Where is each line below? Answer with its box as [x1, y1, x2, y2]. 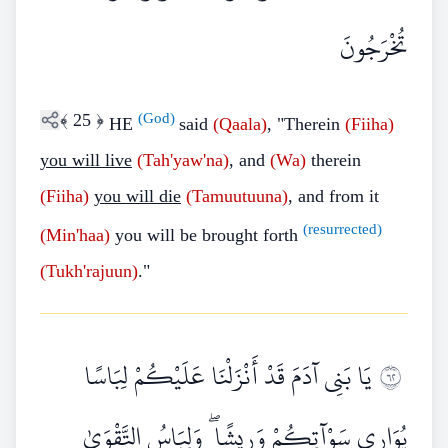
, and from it [288, 186, 379, 206]
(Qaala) [213, 114, 267, 134]
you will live [40, 150, 132, 170]
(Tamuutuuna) [186, 186, 288, 206]
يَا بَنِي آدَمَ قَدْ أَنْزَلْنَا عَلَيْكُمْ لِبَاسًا [85, 351, 372, 401]
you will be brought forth [110, 225, 303, 245]
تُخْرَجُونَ [340, 22, 408, 72]
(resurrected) [303, 221, 382, 237]
